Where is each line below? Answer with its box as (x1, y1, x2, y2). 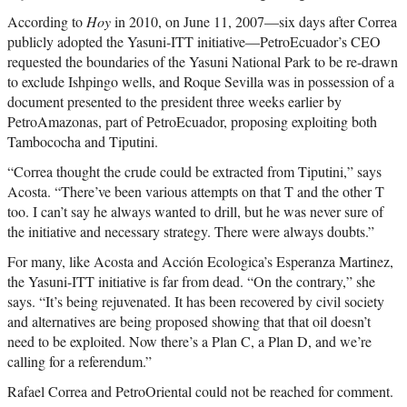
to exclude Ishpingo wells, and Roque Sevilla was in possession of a (7, 72, 394, 92)
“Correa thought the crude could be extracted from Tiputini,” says (7, 162, 382, 182)
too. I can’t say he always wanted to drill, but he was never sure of (7, 202, 383, 222)
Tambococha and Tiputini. (7, 132, 158, 152)
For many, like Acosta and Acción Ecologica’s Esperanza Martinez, (7, 252, 393, 272)
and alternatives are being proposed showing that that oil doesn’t (7, 312, 371, 332)
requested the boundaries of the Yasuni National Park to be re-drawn (7, 52, 398, 72)
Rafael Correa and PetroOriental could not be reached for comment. (7, 382, 393, 402)
